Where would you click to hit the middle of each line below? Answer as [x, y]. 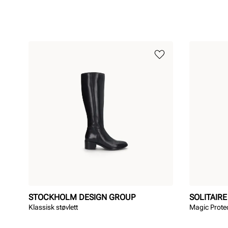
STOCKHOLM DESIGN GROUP [82, 197]
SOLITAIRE [208, 197]
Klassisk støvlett [53, 207]
